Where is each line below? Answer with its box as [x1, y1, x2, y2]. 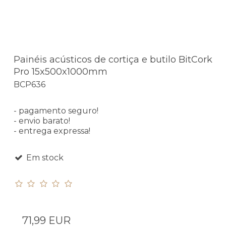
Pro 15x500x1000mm [14, 66, 107, 77]
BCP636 [14, 80, 45, 90]
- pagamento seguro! [14, 106, 98, 116]
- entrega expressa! [14, 126, 90, 136]
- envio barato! [14, 116, 70, 126]
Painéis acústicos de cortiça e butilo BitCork [14, 53, 212, 65]
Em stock [24, 153, 64, 163]
